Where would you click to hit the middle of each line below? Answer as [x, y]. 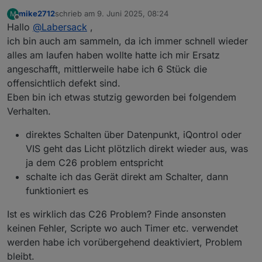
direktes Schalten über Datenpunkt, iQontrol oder [134, 134]
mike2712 [37, 14]
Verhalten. [29, 111]
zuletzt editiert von [88, 18]
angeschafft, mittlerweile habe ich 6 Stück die [107, 69]
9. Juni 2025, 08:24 [133, 14]
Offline [28, 22]
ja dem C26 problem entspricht [94, 162]
